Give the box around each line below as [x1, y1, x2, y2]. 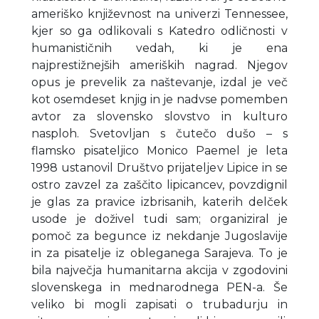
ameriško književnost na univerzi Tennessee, [31, 6, 288, 21]
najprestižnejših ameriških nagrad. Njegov [31, 58, 288, 72]
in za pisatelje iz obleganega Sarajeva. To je [31, 246, 288, 260]
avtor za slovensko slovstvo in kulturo [31, 109, 288, 123]
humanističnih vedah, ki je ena [31, 41, 288, 55]
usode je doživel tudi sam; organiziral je [31, 211, 288, 226]
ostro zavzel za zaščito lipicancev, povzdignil [31, 177, 288, 192]
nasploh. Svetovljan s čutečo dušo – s [31, 126, 288, 140]
